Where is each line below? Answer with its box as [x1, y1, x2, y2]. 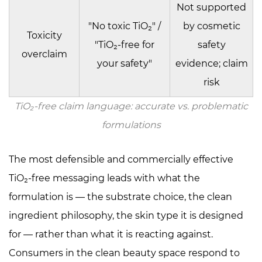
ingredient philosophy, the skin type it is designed [9, 209, 243, 221]
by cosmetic [182, 20, 240, 32]
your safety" [97, 57, 152, 69]
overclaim [21, 48, 67, 60]
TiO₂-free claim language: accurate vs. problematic [14, 100, 248, 112]
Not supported [177, 1, 246, 13]
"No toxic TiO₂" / [88, 20, 161, 32]
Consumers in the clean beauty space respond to [9, 247, 240, 258]
